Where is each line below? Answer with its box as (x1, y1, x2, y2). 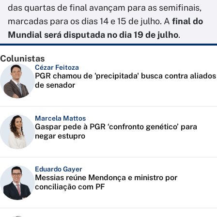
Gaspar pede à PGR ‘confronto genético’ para (35, 122, 197, 132)
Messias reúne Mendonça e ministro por (35, 173, 177, 183)
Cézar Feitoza (35, 63, 79, 72)
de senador (35, 80, 75, 90)
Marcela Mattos (35, 114, 86, 123)
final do (172, 16, 203, 27)
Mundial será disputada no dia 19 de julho (8, 30, 178, 40)
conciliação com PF (35, 182, 105, 192)
